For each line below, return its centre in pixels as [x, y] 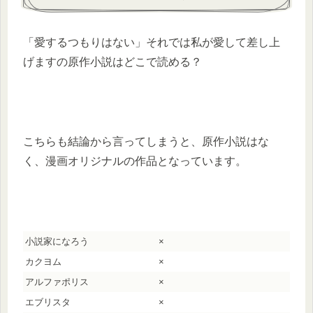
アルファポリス [57, 282]
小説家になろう [57, 241]
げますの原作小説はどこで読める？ [112, 62]
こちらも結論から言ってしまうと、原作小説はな [146, 142]
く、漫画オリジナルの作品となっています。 [135, 161]
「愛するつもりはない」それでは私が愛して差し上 [152, 43]
